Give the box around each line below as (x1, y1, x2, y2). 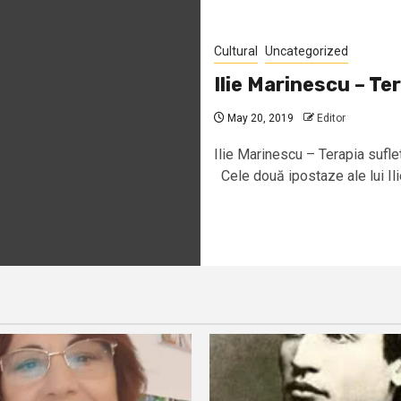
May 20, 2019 (225, 111, 294, 124)
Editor (317, 111, 346, 124)
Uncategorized (265, 43, 348, 58)
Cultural (214, 43, 258, 58)
